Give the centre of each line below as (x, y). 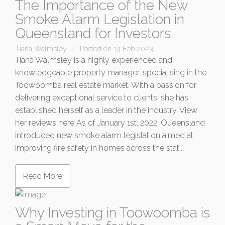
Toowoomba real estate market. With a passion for (106, 85)
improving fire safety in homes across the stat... (99, 148)
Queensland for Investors (93, 33)
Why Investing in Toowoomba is (113, 213)
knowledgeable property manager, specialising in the (111, 73)
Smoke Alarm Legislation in (100, 19)
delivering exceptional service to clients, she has (102, 98)
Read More (43, 176)
